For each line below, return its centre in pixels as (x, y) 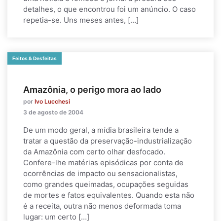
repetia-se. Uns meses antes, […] (81, 20)
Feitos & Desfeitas (35, 58)
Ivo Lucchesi (52, 101)
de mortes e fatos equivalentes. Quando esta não (109, 195)
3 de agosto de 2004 (53, 112)
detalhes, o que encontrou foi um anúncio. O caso (110, 9)
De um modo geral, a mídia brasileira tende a (101, 130)
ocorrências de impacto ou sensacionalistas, (100, 173)
